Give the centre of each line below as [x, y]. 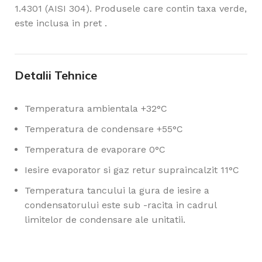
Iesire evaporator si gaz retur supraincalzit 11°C [132, 170]
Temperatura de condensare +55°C [104, 129]
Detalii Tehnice [56, 75]
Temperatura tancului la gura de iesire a [117, 190]
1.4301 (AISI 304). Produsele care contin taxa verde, [131, 8]
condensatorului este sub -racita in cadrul [120, 205]
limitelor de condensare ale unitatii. [105, 220]
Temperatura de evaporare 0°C [95, 149]
